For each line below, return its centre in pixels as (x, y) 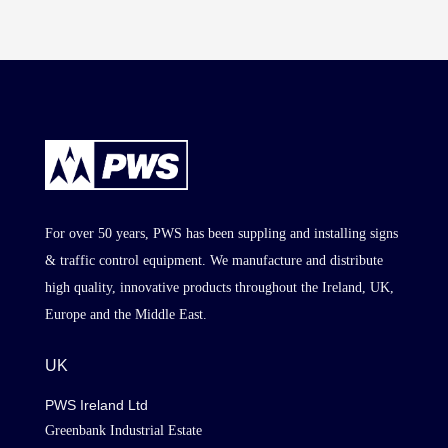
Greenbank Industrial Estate (123, 431)
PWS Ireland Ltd (96, 405)
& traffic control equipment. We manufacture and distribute (213, 261)
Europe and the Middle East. (125, 315)
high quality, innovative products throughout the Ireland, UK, (219, 288)
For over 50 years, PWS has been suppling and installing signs (221, 234)
